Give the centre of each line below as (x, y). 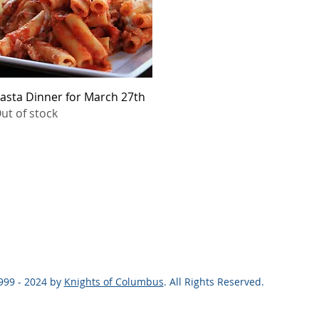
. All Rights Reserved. (214, 282)
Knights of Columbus (114, 282)
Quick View (73, 95)
